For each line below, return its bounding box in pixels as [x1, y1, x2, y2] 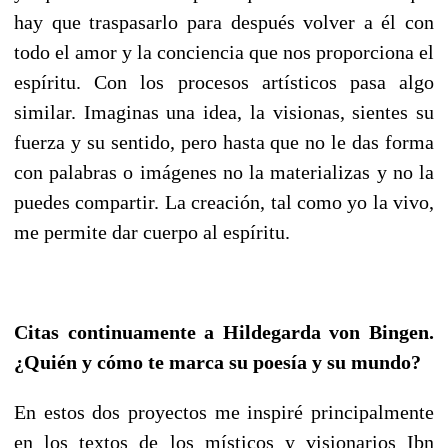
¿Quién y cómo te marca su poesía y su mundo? [14, 350, 421, 373]
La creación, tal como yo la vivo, [164, 190, 434, 213]
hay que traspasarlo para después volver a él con [14, 10, 434, 33]
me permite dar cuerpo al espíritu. [14, 220, 290, 243]
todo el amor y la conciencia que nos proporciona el [14, 40, 434, 63]
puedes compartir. [14, 190, 165, 213]
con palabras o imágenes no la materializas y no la [14, 160, 434, 183]
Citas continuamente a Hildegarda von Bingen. [14, 320, 434, 343]
